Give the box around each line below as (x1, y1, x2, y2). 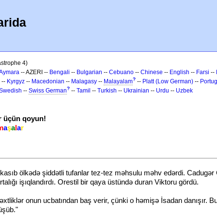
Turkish (97, 87, 117, 94)
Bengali (49, 69, 70, 76)
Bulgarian (77, 69, 102, 76)
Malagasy (71, 78, 97, 85)
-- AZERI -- (19, 69, 49, 76)
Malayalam (104, 78, 133, 85)
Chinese (140, 69, 163, 76)
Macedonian (31, 78, 64, 85)
